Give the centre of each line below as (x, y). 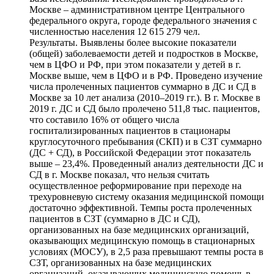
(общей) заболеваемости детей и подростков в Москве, (144, 53)
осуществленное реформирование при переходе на (135, 185)
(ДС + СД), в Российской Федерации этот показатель (140, 152)
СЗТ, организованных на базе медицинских (120, 262)
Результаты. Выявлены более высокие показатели (133, 42)
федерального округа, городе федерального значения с (143, 20)
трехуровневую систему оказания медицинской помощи (147, 196)
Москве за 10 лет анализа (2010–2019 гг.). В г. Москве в (145, 97)
